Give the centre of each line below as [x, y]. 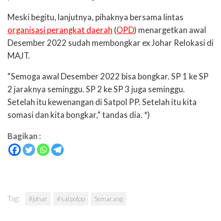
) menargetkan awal [170, 30]
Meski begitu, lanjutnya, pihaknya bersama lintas [95, 17]
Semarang [109, 199]
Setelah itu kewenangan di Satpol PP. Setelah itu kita [102, 102]
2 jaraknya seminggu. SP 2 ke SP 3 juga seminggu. [96, 90]
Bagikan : [24, 136]
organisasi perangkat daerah [60, 30]
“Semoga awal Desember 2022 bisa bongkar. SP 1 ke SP [108, 77]
